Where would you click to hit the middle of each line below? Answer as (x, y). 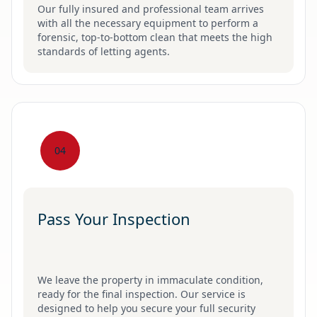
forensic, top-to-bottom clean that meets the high (155, 37)
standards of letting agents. (104, 51)
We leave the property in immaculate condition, (150, 280)
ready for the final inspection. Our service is (142, 294)
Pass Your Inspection (114, 219)
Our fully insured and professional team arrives (151, 9)
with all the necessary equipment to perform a (148, 23)
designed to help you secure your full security (146, 308)
